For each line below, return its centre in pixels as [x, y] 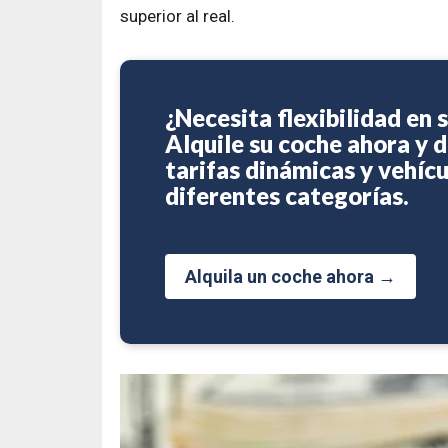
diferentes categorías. [287, 196]
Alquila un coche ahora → [290, 277]
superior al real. [177, 16]
